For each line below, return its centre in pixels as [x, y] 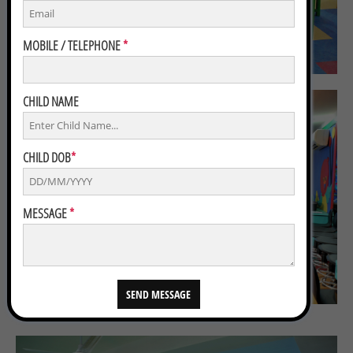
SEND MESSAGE [159, 294]
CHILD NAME [50, 102]
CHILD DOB [46, 158]
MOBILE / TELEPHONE [72, 46]
